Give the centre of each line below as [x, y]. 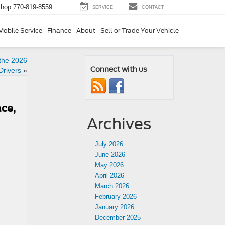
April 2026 [109, 176]
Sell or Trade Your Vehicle [140, 30]
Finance [59, 30]
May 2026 [109, 165]
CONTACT [153, 7]
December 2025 [118, 218]
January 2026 [115, 207]
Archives [119, 124]
